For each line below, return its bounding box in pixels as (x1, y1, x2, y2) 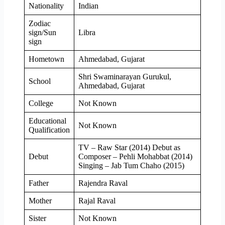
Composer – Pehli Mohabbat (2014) (78, 152, 192, 161)
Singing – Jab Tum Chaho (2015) (78, 161, 184, 170)
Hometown (29, 54, 64, 63)
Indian (78, 1, 98, 10)
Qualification (29, 125, 70, 134)
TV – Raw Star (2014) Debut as (78, 143, 180, 152)
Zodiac (29, 19, 51, 28)
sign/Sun (29, 28, 56, 37)
